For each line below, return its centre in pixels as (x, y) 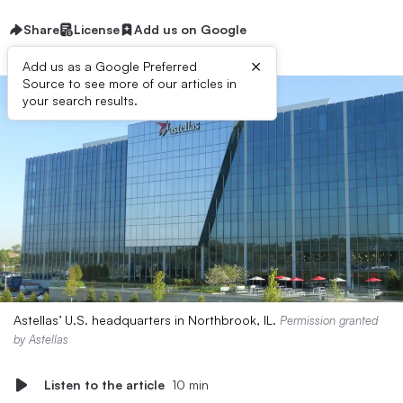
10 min (190, 385)
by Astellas (41, 339)
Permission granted (329, 320)
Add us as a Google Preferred (110, 66)
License (97, 29)
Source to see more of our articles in (130, 83)
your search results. (80, 100)
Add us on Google (190, 29)
